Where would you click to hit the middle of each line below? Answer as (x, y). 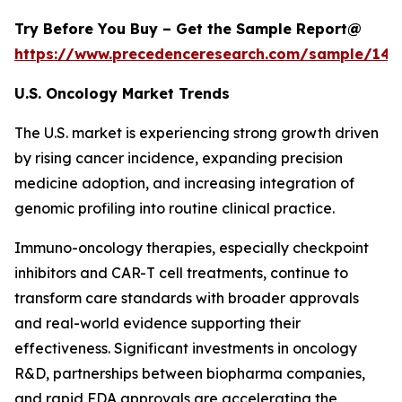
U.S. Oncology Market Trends (122, 94)
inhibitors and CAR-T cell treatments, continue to (181, 273)
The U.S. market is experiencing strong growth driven (197, 133)
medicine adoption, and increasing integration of (184, 184)
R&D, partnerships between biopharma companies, (190, 374)
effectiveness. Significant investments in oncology (186, 349)
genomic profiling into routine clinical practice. (175, 209)
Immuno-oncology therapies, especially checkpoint (192, 248)
